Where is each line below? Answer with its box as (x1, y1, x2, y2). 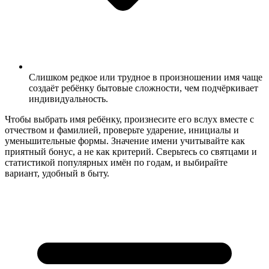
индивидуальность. (29, 93, 108, 104)
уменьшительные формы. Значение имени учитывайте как (5, 135, 245, 146)
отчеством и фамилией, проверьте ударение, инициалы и (5, 124, 239, 135)
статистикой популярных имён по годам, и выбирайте (5, 157, 228, 168)
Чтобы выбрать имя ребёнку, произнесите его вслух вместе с (5, 113, 254, 124)
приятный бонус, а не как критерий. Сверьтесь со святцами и (5, 146, 257, 157)
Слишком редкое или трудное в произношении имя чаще (29, 71, 262, 82)
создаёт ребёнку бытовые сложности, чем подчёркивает (29, 82, 258, 93)
